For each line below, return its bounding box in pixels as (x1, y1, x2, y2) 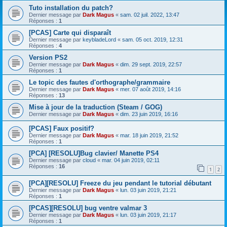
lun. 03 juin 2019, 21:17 (120, 211, 176, 218)
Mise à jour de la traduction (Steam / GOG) (29, 103, 162, 111)
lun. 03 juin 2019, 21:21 (120, 186, 176, 193)
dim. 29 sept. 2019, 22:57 (120, 61, 182, 67)
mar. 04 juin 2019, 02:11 (102, 157, 160, 163)
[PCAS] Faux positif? (29, 125, 94, 132)
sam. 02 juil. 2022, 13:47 (120, 12, 179, 18)
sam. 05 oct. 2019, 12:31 (122, 36, 183, 43)
